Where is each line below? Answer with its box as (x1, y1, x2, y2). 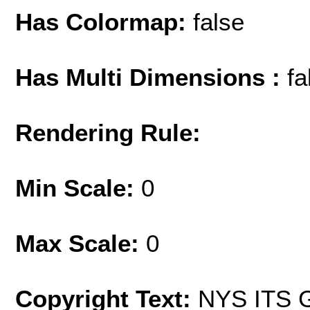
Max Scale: (15, 230, 146, 257)
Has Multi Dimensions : (15, 64, 287, 91)
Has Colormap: (15, 8, 193, 36)
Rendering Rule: (15, 119, 201, 147)
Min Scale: (15, 174, 141, 202)
